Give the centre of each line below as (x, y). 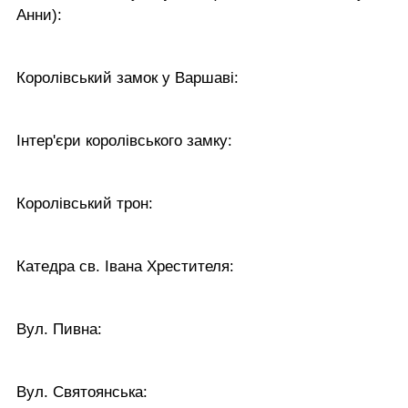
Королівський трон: (85, 203)
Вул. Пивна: (59, 329)
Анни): (39, 15)
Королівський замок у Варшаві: (127, 77)
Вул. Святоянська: (82, 392)
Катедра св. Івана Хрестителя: (125, 266)
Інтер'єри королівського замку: (124, 140)
